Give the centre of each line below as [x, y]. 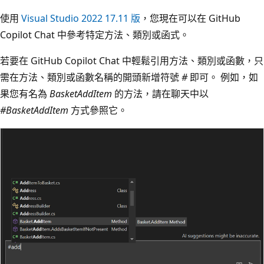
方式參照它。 [98, 110]
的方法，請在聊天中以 [160, 93]
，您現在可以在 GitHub [190, 18]
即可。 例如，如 [223, 77]
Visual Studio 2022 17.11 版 [81, 18]
